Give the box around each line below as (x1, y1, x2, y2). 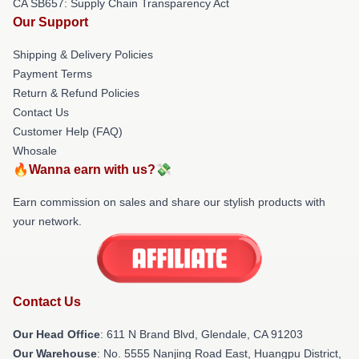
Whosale (13, 143, 57, 157)
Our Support (13, 14, 88, 29)
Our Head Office (13, 328, 100, 341)
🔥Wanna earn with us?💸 (13, 162, 171, 176)
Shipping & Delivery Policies (13, 47, 153, 61)
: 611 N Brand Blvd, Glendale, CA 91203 (100, 328, 303, 341)
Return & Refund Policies (13, 86, 139, 99)
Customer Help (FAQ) (13, 124, 123, 138)
